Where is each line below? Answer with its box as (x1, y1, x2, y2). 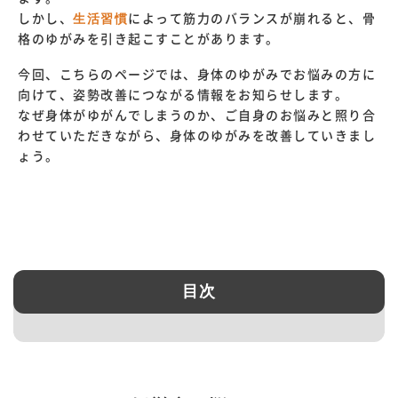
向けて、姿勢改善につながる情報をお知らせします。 (18, 88, 348, 101)
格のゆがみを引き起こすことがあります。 (18, 32, 280, 45)
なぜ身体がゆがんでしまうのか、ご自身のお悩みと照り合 (18, 108, 376, 122)
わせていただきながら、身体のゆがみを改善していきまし (18, 129, 376, 142)
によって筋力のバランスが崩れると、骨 (128, 12, 376, 25)
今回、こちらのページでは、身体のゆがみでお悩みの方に (18, 68, 376, 81)
